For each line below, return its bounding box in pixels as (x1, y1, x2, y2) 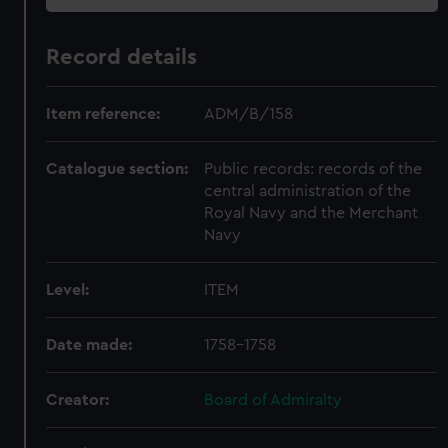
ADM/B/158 (204, 106, 294, 122)
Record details (46, 46, 198, 68)
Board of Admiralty (204, 392, 343, 408)
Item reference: (46, 106, 161, 122)
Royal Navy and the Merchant (204, 205, 419, 221)
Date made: (46, 337, 133, 353)
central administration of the (204, 183, 412, 199)
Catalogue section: (46, 161, 189, 177)
